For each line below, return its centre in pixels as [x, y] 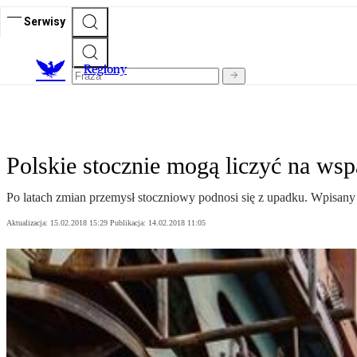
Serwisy [45, 21]
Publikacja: [129, 223]
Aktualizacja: [28, 223]
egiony [109, 69]
